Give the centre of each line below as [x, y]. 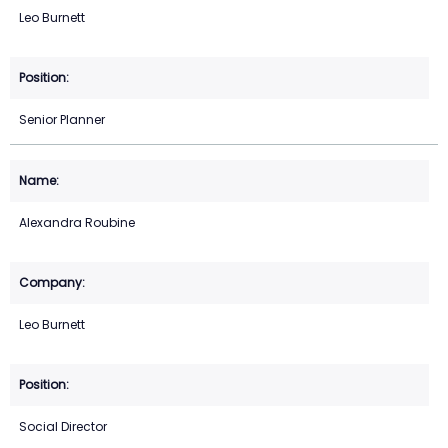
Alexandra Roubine [77, 223]
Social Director [63, 427]
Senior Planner [62, 120]
